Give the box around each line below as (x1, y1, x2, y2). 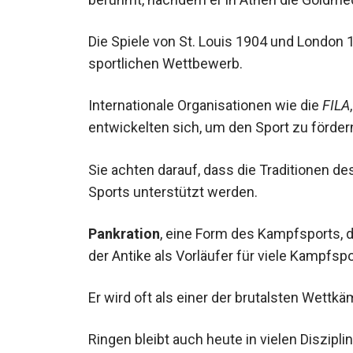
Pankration (88, 220, 160, 237)
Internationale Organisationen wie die (88, 92, 322, 110)
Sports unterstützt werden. (88, 178, 258, 195)
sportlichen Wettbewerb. (88, 50, 243, 68)
